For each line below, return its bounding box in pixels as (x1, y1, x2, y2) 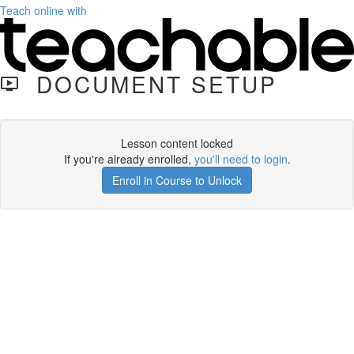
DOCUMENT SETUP (19, 68, 277, 100)
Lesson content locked (121, 135, 233, 152)
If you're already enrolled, (63, 151, 194, 168)
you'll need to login (194, 151, 288, 168)
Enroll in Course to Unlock (112, 172, 242, 189)
